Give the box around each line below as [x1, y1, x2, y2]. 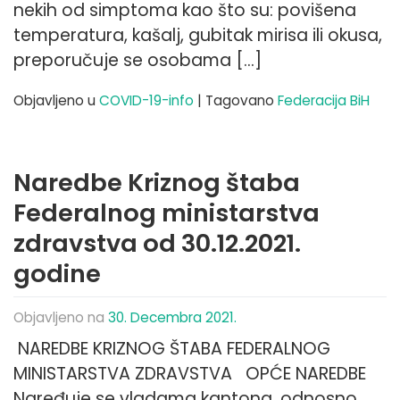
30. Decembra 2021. [108, 308, 237, 328]
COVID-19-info [99, 91, 194, 111]
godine [13, 256, 101, 292]
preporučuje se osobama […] [13, 47, 262, 72]
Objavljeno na [13, 308, 108, 328]
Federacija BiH [278, 91, 370, 111]
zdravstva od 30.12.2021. [13, 226, 301, 262]
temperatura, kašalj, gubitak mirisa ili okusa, [13, 22, 382, 47]
